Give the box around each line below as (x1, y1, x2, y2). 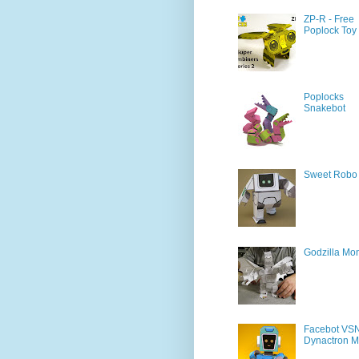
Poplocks (303, 91, 344, 103)
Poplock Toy (303, 25, 357, 37)
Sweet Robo (303, 168, 357, 180)
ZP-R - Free (303, 14, 354, 26)
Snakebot (303, 102, 345, 114)
